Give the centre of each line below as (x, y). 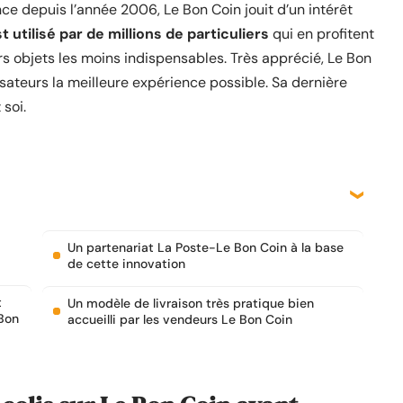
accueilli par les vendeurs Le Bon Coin (180, 319)
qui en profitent (322, 34)
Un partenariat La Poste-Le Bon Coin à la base (206, 247)
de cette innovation (126, 264)
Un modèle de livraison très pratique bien (191, 303)
